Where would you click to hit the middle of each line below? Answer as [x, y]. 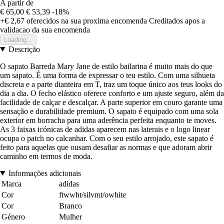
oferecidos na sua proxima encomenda [86, 20]
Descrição [24, 49]
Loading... [18, 39]
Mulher [70, 216]
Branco [70, 205]
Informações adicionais [44, 173]
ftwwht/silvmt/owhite [92, 194]
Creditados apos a [177, 20]
